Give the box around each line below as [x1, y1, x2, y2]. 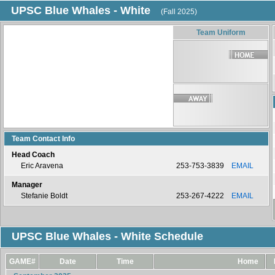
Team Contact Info [12, 134, 75, 143]
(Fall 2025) [161, 7, 197, 16]
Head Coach [12, 150, 55, 159]
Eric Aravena [21, 161, 63, 170]
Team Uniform [196, 28, 246, 37]
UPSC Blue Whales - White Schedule [12, 230, 203, 242]
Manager [12, 180, 42, 189]
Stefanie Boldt [21, 192, 68, 200]
